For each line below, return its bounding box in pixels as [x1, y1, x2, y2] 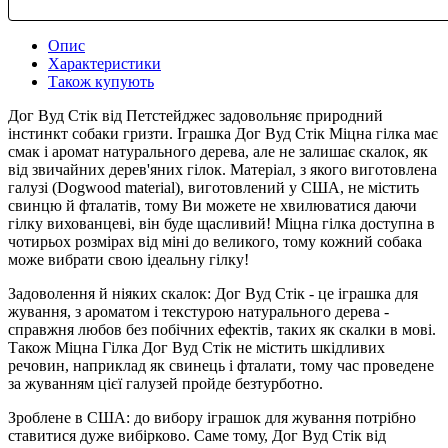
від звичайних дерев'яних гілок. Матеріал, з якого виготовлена [8, 160, 437, 178]
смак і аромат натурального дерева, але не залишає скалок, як [8, 142, 428, 160]
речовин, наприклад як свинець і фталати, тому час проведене [8, 356, 434, 374]
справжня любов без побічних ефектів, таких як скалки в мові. [8, 320, 436, 338]
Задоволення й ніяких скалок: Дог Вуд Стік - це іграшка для [8, 284, 418, 302]
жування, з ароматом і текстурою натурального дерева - [8, 302, 389, 320]
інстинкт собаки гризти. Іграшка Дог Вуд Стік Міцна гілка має [8, 124, 438, 142]
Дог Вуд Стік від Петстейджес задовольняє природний [8, 106, 383, 124]
